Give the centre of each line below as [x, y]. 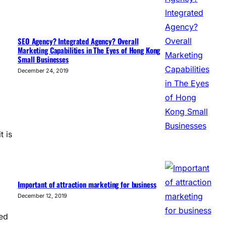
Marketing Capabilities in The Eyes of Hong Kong [89, 50]
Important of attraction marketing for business [87, 184]
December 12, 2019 [43, 196]
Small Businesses [43, 59]
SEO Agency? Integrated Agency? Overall [78, 41]
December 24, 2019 [43, 71]
